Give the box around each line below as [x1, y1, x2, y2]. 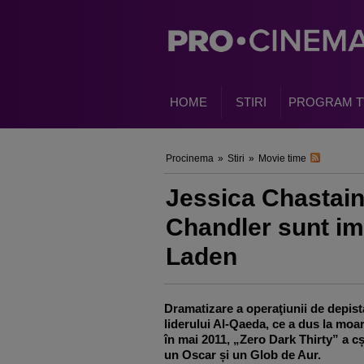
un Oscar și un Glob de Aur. [164, 348, 321, 362]
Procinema [166, 153, 214, 164]
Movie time [258, 153, 306, 164]
